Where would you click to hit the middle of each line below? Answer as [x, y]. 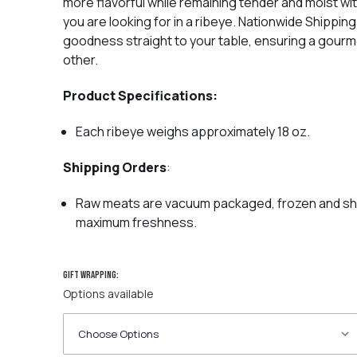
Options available [108, 294]
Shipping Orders [114, 167]
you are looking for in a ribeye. [150, 22]
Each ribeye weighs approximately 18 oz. [192, 131]
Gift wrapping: [90, 275]
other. [80, 60]
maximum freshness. [136, 222]
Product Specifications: [140, 96]
